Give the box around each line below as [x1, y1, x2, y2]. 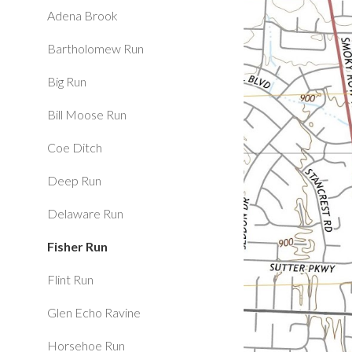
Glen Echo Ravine [47, 305, 141, 320]
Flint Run [47, 272, 93, 287]
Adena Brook [47, 8, 118, 23]
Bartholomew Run [47, 41, 144, 56]
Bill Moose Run [47, 107, 126, 122]
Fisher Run [47, 239, 108, 254]
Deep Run [47, 173, 101, 188]
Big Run [47, 74, 86, 89]
